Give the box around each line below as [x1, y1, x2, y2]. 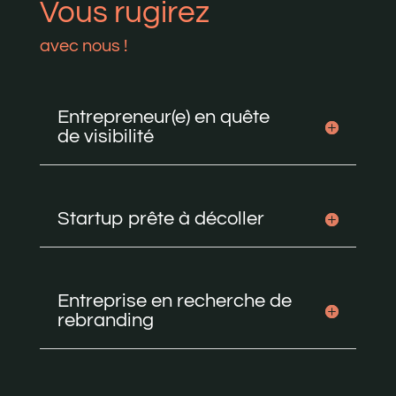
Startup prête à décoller [57, 208, 264, 229]
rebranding [57, 309, 154, 331]
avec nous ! [39, 36, 127, 55]
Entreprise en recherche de [57, 290, 292, 311]
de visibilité [57, 126, 154, 147]
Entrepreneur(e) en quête [57, 106, 270, 127]
